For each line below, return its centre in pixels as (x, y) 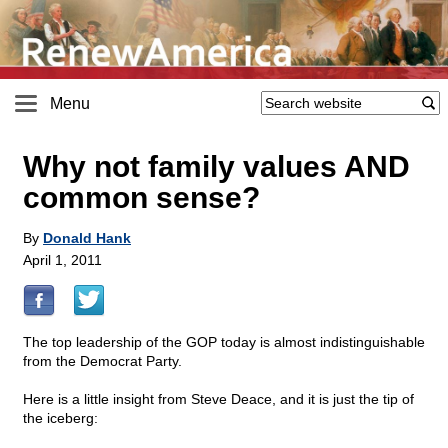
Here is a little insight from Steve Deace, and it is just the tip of (218, 399)
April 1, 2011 (62, 260)
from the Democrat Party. (102, 361)
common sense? (141, 198)
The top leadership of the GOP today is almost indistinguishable (224, 342)
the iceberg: (60, 418)
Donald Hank (87, 238)
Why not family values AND (216, 167)
